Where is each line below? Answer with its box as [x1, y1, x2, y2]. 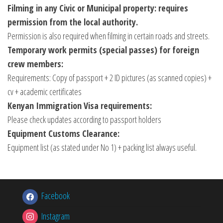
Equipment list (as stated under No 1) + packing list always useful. [7, 141, 197, 153]
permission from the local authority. [7, 16, 138, 28]
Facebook [41, 190, 70, 202]
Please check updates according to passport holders [7, 113, 161, 125]
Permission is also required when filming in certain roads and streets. [7, 30, 210, 42]
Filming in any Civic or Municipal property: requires [7, 2, 188, 14]
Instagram [41, 210, 70, 222]
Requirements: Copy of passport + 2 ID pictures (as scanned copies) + [7, 72, 212, 84]
